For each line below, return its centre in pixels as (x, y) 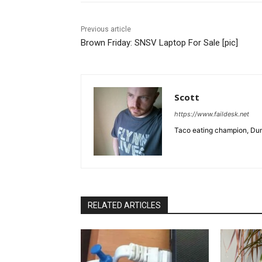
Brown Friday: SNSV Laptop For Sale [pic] (159, 43)
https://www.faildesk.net (212, 114)
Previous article (106, 30)
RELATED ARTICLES (124, 206)
